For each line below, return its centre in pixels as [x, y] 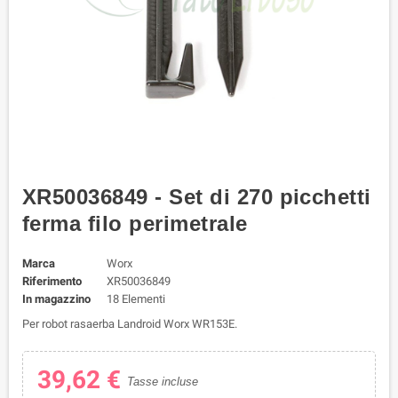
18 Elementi [135, 299]
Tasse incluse [162, 382]
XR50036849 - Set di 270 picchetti [197, 197]
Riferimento [52, 281]
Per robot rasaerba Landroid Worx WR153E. [130, 324]
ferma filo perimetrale [135, 223]
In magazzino [56, 299]
